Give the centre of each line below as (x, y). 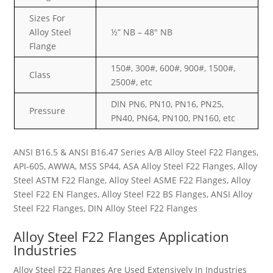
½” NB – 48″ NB (142, 32)
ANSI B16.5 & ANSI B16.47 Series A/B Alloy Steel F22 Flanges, (136, 152)
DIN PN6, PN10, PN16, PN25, (168, 104)
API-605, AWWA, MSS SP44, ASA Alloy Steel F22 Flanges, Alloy (136, 166)
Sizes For (48, 18)
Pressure (48, 111)
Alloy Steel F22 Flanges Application (122, 236)
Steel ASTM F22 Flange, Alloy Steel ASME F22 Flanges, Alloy (132, 180)
